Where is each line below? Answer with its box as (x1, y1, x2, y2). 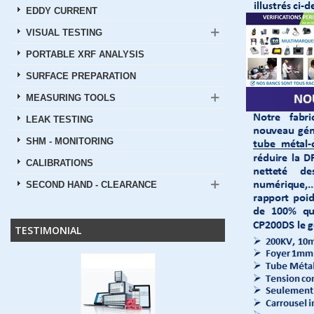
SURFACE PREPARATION (26, 71, 136, 81)
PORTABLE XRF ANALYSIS (26, 50, 144, 60)
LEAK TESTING (26, 115, 93, 125)
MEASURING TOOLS (26, 93, 116, 103)
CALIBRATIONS (26, 158, 93, 168)
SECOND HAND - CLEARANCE (26, 180, 157, 190)
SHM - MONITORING (26, 137, 114, 146)
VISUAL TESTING (26, 28, 102, 38)
